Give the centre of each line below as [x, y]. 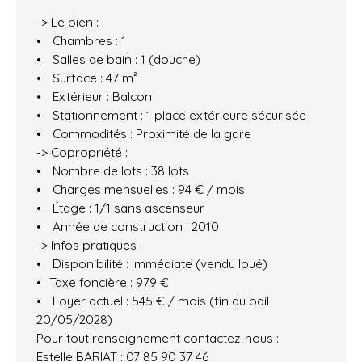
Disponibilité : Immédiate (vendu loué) [158, 264]
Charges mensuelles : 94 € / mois [147, 189]
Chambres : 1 [87, 41]
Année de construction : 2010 [134, 227]
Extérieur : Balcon [100, 97]
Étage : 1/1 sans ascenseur [128, 208]
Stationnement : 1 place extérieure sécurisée [177, 115]
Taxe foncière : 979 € [109, 282]
